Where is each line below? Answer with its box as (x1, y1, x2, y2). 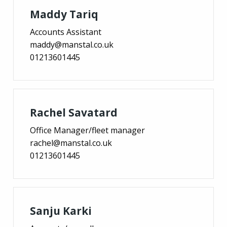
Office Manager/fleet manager (30, 124, 145, 136)
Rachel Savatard (30, 105, 118, 120)
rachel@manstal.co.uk (30, 137, 112, 148)
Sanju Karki (30, 203, 92, 218)
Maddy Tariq (30, 7, 98, 21)
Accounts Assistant (30, 26, 101, 37)
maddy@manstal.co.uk (30, 39, 113, 50)
